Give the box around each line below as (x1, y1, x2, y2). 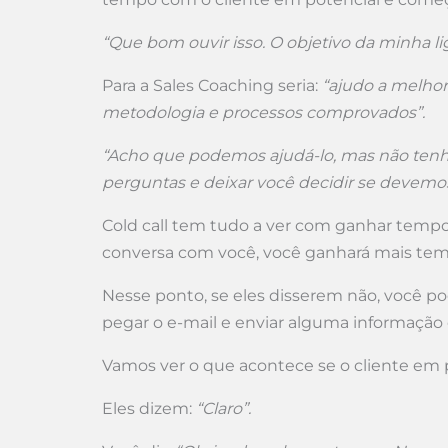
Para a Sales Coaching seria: (102, 76, 322, 95)
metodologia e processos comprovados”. (102, 103, 425, 122)
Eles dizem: (102, 399, 196, 418)
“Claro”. (196, 399, 251, 418)
